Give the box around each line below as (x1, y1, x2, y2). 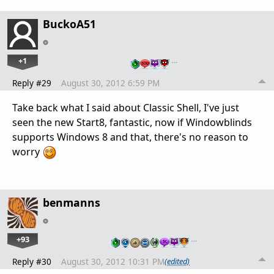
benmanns (43, 194, 100, 210)
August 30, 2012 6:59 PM (61, 77, 160, 89)
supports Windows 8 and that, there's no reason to (12, 130, 248, 144)
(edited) (165, 256, 190, 267)
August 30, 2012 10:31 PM (61, 255, 165, 267)
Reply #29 (12, 77, 51, 89)
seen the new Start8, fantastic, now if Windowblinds (12, 116, 252, 130)
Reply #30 (12, 255, 51, 267)
